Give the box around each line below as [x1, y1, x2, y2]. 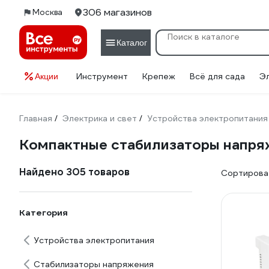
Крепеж [142, 71, 175, 82]
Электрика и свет [62, 113, 137, 124]
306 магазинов [83, 6, 152, 19]
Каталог [116, 37, 147, 47]
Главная [19, 113, 52, 124]
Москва [32, 7, 62, 17]
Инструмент [76, 71, 128, 82]
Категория [19, 207, 68, 218]
